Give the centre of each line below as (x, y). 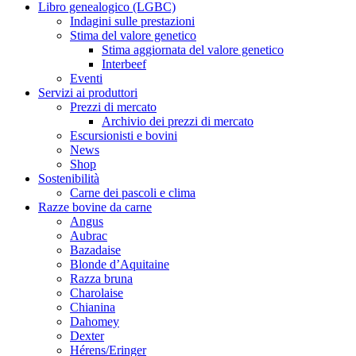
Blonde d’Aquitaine (120, 264)
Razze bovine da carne (95, 207)
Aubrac (89, 236)
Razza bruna (101, 279)
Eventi (86, 78)
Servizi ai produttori (88, 93)
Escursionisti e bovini (124, 135)
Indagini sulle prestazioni (132, 21)
